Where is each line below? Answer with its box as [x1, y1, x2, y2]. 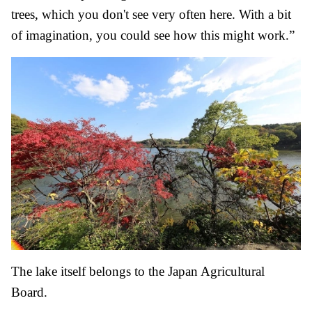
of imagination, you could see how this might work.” [11, 28, 295, 43]
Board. [11, 285, 47, 300]
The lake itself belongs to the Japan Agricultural [11, 264, 265, 279]
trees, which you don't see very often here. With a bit [11, 7, 291, 22]
